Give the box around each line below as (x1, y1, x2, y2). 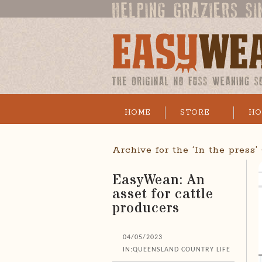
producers (112, 198, 180, 218)
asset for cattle (112, 184, 213, 204)
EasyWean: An (112, 170, 205, 190)
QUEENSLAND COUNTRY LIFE (133, 246, 230, 254)
